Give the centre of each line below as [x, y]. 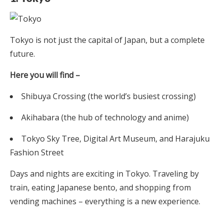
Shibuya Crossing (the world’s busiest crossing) [109, 96]
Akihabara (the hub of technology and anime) [105, 117]
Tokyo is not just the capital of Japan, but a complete [107, 40]
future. [22, 54]
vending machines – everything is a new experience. [105, 201]
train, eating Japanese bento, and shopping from [100, 187]
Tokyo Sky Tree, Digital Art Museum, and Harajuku [115, 138]
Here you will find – [45, 75]
